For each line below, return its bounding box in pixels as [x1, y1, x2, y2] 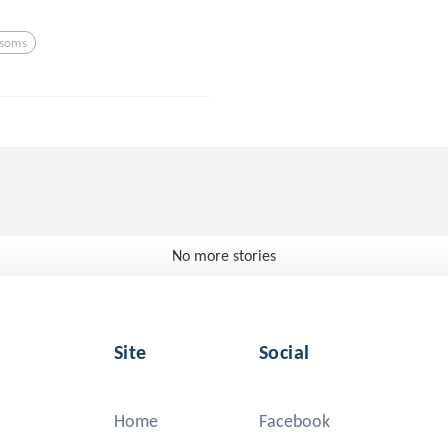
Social [259, 340, 310, 365]
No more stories [172, 246, 276, 266]
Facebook [259, 410, 330, 433]
